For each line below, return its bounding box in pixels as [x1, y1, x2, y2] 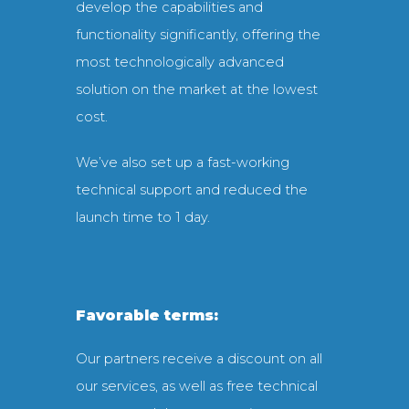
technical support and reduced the [75, 182, 308, 199]
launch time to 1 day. [75, 209, 210, 226]
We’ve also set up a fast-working [75, 154, 289, 172]
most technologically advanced [75, 54, 284, 71]
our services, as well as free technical [75, 378, 318, 395]
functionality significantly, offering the [75, 26, 320, 44]
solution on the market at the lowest [75, 81, 318, 99]
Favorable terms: [75, 307, 218, 325]
